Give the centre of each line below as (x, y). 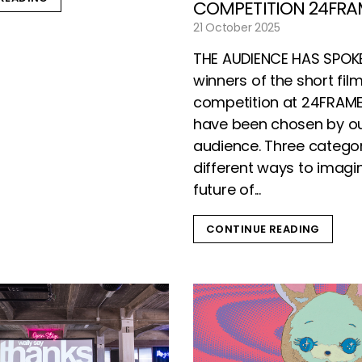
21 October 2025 (237, 27)
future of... (227, 189)
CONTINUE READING (263, 229)
